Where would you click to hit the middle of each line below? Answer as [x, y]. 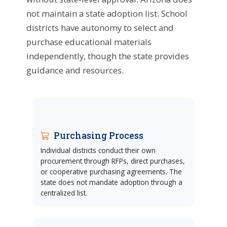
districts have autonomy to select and [100, 27]
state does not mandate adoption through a [111, 182]
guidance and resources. [75, 70]
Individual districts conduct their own [98, 150]
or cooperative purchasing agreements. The [111, 171]
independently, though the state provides [108, 56]
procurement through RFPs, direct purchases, [113, 161]
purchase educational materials [89, 42]
